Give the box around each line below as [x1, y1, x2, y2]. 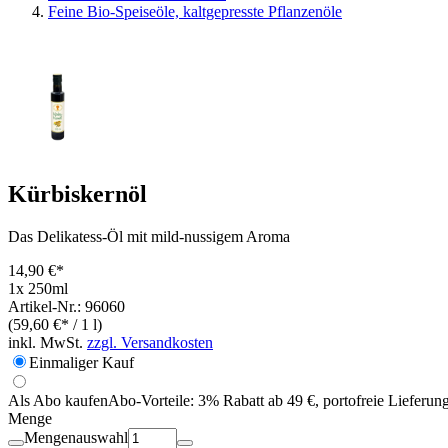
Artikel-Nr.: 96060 [8, 297, 125, 315]
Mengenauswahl [24, 428, 128, 446]
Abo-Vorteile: [108, 391, 194, 409]
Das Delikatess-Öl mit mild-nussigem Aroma [8, 227, 290, 245]
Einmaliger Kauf [29, 353, 134, 371]
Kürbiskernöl [8, 180, 147, 207]
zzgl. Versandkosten [87, 333, 213, 351]
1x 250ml [8, 279, 68, 297]
